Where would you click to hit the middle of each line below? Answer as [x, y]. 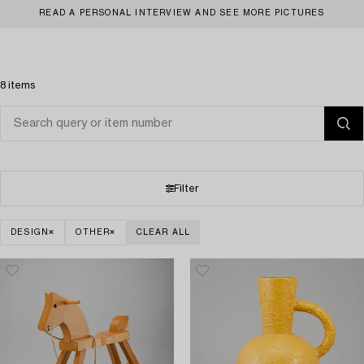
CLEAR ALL [163, 232]
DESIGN [30, 232]
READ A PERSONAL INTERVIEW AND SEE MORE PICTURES [182, 13]
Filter [186, 188]
